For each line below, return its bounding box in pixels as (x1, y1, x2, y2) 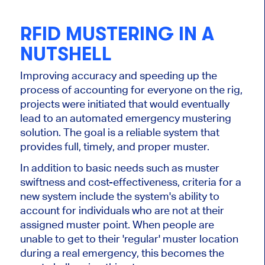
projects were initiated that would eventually (20, 98, 230, 111)
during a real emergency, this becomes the (20, 247, 224, 260)
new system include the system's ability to (20, 190, 219, 203)
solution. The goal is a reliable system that (20, 126, 219, 139)
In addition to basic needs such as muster (20, 161, 219, 174)
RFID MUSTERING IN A (20, 22, 214, 45)
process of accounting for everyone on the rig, (20, 83, 243, 96)
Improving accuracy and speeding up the (20, 69, 217, 82)
